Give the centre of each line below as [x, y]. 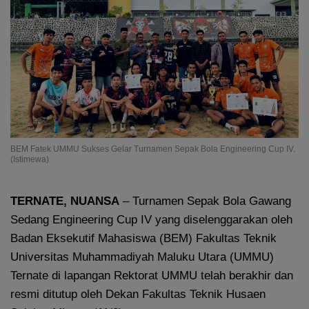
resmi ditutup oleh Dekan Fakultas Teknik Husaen [138, 295]
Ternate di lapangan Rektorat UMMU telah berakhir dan [152, 276]
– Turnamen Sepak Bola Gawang [205, 201]
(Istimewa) [30, 160]
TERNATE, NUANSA [65, 201]
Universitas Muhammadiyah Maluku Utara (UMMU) [142, 257]
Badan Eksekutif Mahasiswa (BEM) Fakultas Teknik [143, 239]
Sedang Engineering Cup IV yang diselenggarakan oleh [151, 220]
